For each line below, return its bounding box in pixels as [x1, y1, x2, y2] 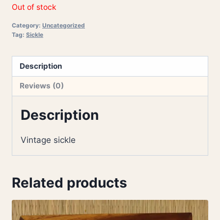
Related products [12, 174, 127, 192]
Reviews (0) [20, 81, 64, 91]
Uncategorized [42, 22, 85, 29]
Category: [12, 22, 42, 29]
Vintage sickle [21, 135, 76, 145]
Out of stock [12, 2, 56, 12]
